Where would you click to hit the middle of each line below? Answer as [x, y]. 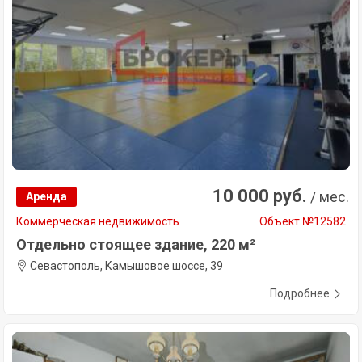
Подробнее [300, 293]
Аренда [46, 196]
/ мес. [328, 197]
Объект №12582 [303, 221]
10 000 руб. [260, 196]
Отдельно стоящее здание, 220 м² [136, 244]
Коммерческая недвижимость [98, 221]
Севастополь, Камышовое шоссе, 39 [125, 265]
